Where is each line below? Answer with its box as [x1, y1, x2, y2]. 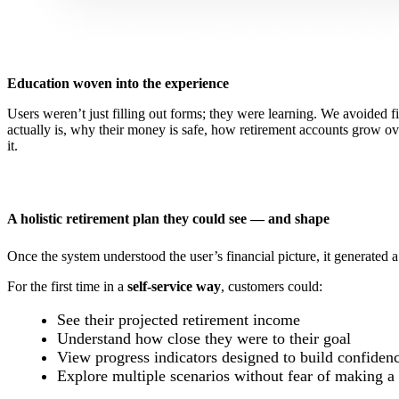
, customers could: [221, 278, 322, 294]
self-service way [127, 278, 221, 294]
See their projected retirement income [57, 310, 300, 329]
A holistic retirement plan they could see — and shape [7, 210, 330, 226]
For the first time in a [7, 278, 127, 294]
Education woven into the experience [7, 75, 229, 91]
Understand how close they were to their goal [57, 329, 351, 347]
